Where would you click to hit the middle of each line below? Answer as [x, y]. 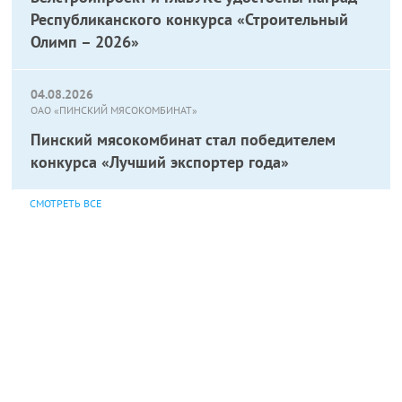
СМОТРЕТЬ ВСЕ [66, 203]
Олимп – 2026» [85, 42]
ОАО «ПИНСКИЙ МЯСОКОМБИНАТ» [114, 110]
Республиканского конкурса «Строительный [190, 19]
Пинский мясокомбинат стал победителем [184, 140]
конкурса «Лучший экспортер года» [160, 162]
